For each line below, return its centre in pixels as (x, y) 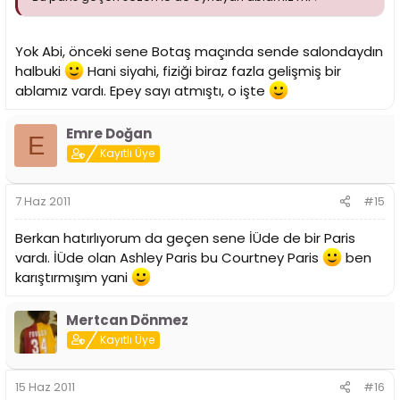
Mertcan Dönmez (127, 320)
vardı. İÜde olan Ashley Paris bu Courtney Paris (169, 257)
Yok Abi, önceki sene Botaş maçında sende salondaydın (199, 52)
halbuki (40, 71)
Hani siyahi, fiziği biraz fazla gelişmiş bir (212, 71)
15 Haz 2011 (45, 387)
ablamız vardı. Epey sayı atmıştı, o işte (142, 91)
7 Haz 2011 (43, 201)
